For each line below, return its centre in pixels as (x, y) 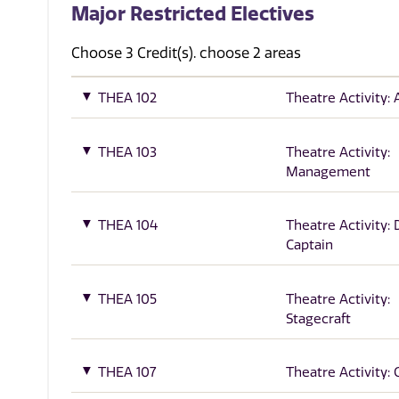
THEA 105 (128, 299)
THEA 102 (128, 98)
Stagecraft (318, 318)
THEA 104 (128, 226)
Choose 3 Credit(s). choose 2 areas (187, 53)
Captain (309, 245)
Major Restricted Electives (193, 14)
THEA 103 (128, 152)
